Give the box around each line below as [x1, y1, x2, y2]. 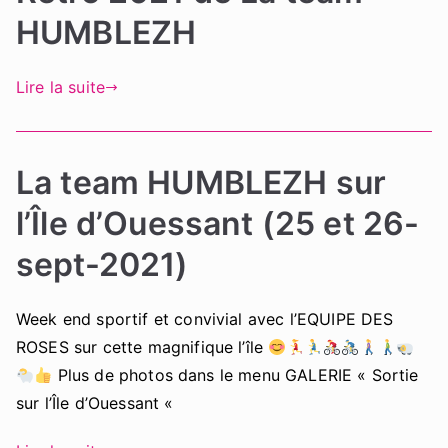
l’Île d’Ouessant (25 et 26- [16, 204, 420, 244]
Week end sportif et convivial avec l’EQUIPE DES [16, 309, 394, 330]
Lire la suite [16, 77, 106, 98]
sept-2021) [16, 245, 189, 285]
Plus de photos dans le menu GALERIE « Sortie [52, 365, 419, 386]
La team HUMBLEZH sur [16, 163, 387, 203]
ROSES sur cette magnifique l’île [16, 337, 269, 358]
